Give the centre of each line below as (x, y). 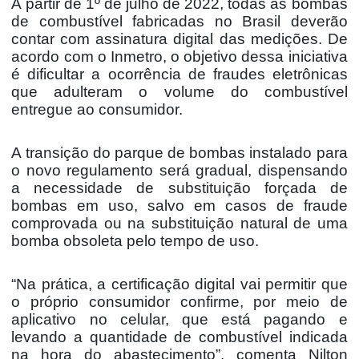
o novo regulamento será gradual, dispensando (179, 170)
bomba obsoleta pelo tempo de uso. (135, 240)
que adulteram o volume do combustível (179, 91)
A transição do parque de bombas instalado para (179, 152)
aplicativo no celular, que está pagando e (179, 319)
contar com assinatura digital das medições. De (179, 38)
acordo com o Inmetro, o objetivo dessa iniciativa (179, 56)
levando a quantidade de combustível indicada (179, 337)
